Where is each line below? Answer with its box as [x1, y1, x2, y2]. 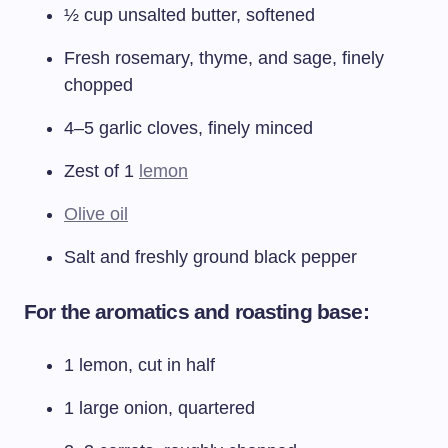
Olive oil [64, 203, 128, 224]
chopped [64, 74, 133, 95]
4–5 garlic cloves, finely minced [64, 117, 313, 138]
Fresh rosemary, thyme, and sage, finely [64, 47, 384, 68]
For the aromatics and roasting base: [24, 299, 369, 323]
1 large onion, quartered [64, 397, 255, 418]
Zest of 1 [64, 160, 139, 181]
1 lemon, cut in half [64, 354, 215, 375]
